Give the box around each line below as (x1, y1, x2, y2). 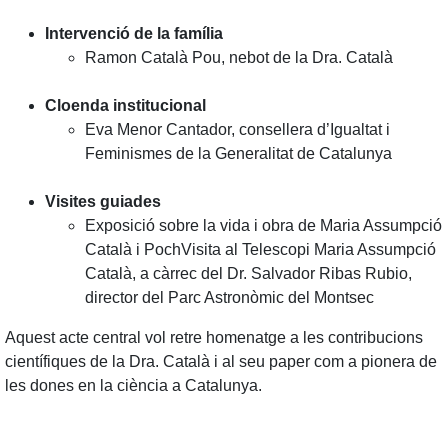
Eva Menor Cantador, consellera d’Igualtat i (85, 121, 390, 138)
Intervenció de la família (45, 25, 223, 42)
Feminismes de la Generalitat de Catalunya (85, 145, 392, 162)
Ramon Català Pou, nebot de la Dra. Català (85, 49, 393, 66)
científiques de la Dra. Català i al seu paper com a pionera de (5, 353, 437, 370)
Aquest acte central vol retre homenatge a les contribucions (5, 329, 423, 346)
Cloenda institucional (45, 97, 206, 114)
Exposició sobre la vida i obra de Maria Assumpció (85, 217, 442, 234)
